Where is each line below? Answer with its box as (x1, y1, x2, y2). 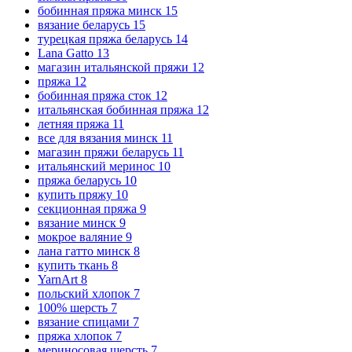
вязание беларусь (38, 17, 133, 31)
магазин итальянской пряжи (38, 60, 192, 74)
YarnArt (38, 272, 81, 286)
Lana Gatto (38, 46, 97, 60)
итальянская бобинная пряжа (38, 102, 196, 116)
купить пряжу (38, 187, 115, 201)
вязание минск (38, 215, 119, 229)
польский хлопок (38, 286, 134, 300)
